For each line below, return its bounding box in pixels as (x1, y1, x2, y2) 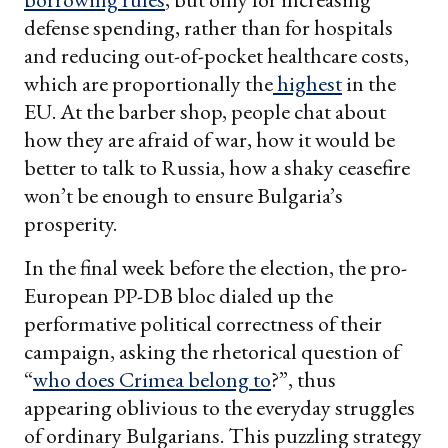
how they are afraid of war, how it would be (24, 125, 395, 155)
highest (277, 69, 342, 99)
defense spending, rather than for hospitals (24, 13, 393, 43)
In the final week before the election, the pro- (24, 253, 407, 283)
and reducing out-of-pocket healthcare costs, (24, 41, 409, 71)
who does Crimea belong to (33, 365, 271, 395)
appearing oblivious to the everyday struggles (24, 393, 415, 423)
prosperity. (24, 209, 117, 239)
